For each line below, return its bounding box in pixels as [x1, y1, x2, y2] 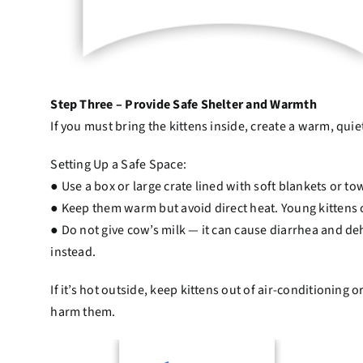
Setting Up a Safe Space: [50, 156, 187, 174]
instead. [50, 243, 96, 262]
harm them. [50, 303, 116, 322]
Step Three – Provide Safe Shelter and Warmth [50, 96, 317, 114]
